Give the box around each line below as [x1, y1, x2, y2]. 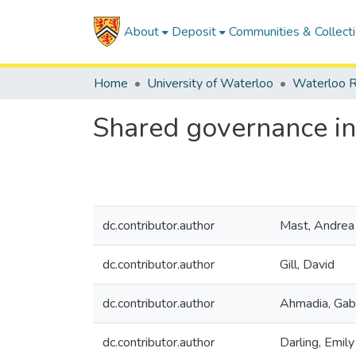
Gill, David [280, 256, 335, 273]
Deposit [171, 23, 216, 41]
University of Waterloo [147, 75, 273, 92]
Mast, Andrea [280, 217, 354, 234]
